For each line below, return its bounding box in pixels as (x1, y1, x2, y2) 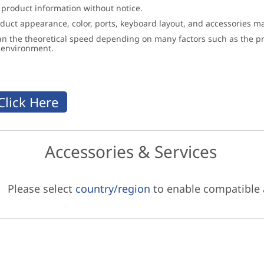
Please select (8, 181, 72, 196)
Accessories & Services (44, 140, 217, 163)
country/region (75, 181, 150, 196)
